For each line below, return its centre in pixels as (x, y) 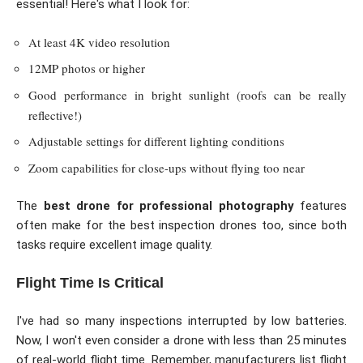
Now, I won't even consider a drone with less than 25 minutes (181, 341)
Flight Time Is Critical (90, 282)
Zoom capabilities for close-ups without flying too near (167, 167)
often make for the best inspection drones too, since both (181, 226)
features (320, 206)
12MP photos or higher (87, 68)
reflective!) (55, 115)
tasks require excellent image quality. (114, 245)
